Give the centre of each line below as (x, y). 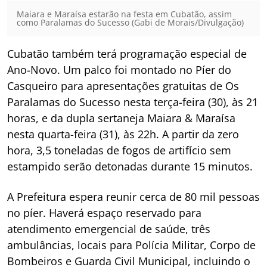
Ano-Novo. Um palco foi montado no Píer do (119, 69)
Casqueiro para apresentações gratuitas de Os (123, 86)
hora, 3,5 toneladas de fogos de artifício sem (119, 150)
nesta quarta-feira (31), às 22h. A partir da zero (123, 134)
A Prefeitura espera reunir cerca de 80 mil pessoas (133, 196)
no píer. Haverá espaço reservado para (104, 212)
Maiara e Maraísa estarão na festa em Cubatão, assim (124, 14)
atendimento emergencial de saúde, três (109, 229)
